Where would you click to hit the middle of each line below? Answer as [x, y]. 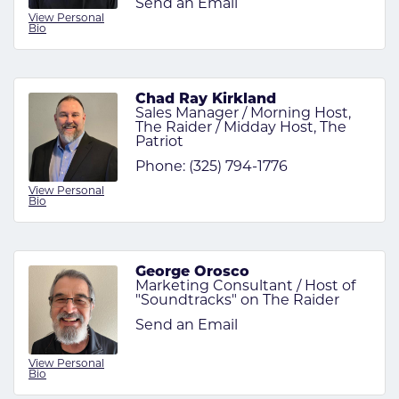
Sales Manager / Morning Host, [243, 114]
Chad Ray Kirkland [206, 99]
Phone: [160, 167]
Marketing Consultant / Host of [245, 286]
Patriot [159, 142]
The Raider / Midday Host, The [241, 128]
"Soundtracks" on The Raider [237, 301]
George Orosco [192, 272]
